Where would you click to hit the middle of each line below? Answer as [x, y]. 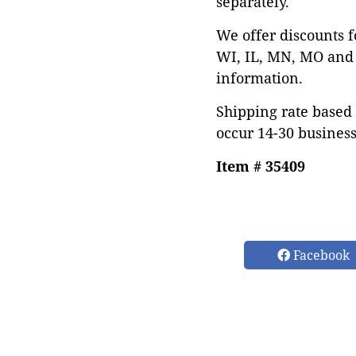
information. [259, 78]
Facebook [320, 255]
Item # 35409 [261, 166]
